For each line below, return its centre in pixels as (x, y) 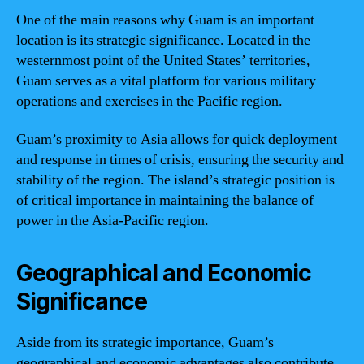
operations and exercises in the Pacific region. (149, 101)
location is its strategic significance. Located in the (163, 40)
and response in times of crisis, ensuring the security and (180, 160)
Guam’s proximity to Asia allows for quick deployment (177, 139)
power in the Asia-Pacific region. (113, 221)
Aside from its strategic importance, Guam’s (145, 342)
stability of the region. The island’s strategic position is (175, 180)
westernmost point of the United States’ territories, (163, 60)
